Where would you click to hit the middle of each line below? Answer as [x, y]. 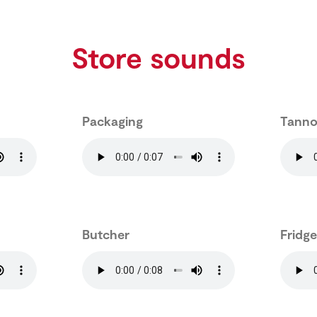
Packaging [113, 121]
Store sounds [158, 57]
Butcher [106, 234]
